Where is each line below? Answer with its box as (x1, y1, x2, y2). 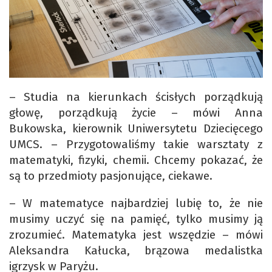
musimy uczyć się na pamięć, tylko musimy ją (9, 211, 263, 226)
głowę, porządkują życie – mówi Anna (9, 105, 263, 120)
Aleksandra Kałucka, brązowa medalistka (9, 243, 263, 257)
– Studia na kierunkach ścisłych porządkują (9, 89, 263, 104)
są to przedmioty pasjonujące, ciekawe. (9, 168, 212, 183)
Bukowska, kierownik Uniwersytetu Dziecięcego (9, 121, 263, 135)
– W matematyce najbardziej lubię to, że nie (9, 195, 263, 210)
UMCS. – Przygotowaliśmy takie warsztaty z (9, 137, 263, 151)
